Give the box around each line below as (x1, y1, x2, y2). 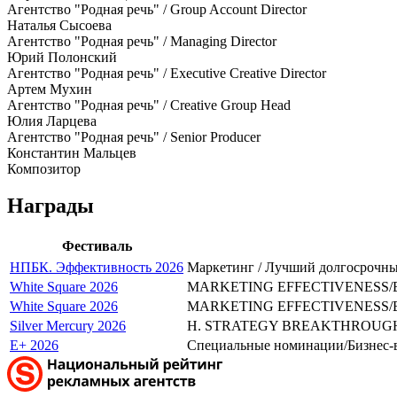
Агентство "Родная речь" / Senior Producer (7, 128, 261, 144)
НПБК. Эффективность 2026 (10, 260, 183, 276)
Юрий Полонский (7, 49, 117, 65)
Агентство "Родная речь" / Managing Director (7, 33, 276, 49)
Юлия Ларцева (7, 113, 97, 128)
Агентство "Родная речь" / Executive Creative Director (7, 65, 326, 81)
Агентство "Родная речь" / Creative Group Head (7, 97, 291, 113)
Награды (7, 194, 94, 218)
